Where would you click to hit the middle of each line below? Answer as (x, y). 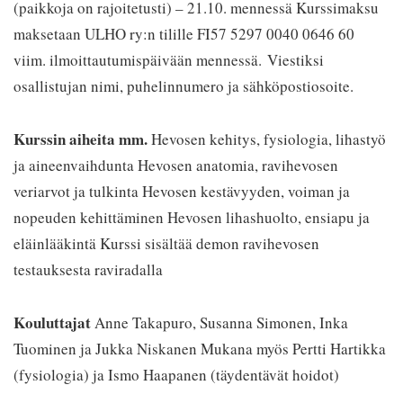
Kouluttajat (52, 323)
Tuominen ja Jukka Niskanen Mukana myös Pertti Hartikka (200, 349)
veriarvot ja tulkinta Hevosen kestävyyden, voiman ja (182, 192)
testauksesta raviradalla (88, 270)
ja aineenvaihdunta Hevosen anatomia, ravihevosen (176, 166)
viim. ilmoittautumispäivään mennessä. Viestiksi (169, 60)
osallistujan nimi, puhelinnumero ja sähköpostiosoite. (184, 86)
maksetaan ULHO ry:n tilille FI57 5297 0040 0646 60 (184, 34)
